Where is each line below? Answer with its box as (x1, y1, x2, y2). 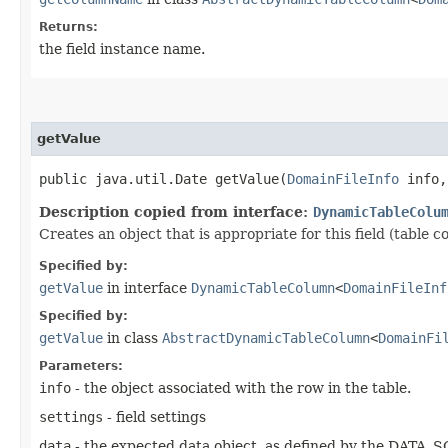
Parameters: (39, 358, 123, 373)
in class (103, 329, 162, 346)
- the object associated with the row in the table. (71, 379, 411, 396)
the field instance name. (39, 40, 205, 57)
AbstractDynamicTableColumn (162, 329, 370, 346)
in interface (103, 279, 191, 296)
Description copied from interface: (39, 203, 313, 220)
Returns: (39, 19, 98, 34)
